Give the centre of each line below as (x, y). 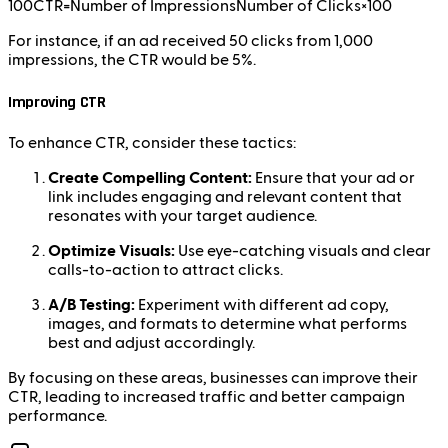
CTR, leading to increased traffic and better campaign (206, 396)
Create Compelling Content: (150, 177)
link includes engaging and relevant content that (225, 196)
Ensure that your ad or (333, 177)
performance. (57, 415)
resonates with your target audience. (182, 215)
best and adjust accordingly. (151, 342)
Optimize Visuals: (111, 250)
